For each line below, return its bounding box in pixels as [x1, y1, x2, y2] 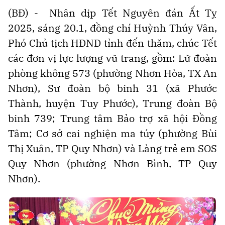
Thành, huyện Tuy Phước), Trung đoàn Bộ [8, 96, 217, 110]
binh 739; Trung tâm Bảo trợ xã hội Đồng [8, 111, 217, 125]
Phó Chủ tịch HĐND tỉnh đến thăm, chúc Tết [8, 36, 217, 50]
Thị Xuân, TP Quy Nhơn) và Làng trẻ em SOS [8, 141, 217, 155]
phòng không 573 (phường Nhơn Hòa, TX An [8, 66, 217, 80]
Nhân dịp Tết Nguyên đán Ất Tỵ [44, 6, 217, 20]
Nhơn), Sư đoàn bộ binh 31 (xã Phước [8, 81, 217, 95]
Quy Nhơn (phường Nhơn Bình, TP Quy [8, 156, 217, 170]
